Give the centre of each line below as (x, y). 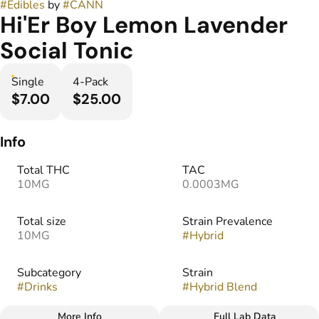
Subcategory (49, 273)
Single (28, 82)
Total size (42, 222)
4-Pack (90, 82)
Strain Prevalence (228, 222)
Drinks (41, 287)
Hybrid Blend (223, 287)
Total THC (43, 171)
